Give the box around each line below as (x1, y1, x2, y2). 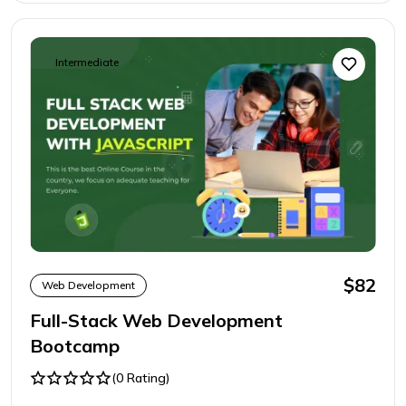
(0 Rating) (111, 370, 169, 387)
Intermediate (55, 55, 119, 70)
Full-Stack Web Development (30, 309, 283, 333)
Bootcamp (30, 334, 120, 358)
